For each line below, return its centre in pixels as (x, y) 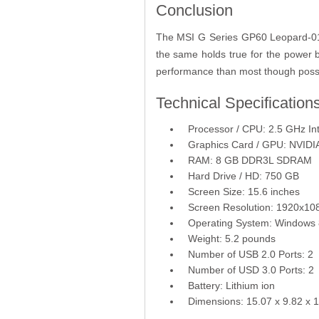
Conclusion (194, 11)
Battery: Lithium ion (231, 285)
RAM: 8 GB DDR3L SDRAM (250, 160)
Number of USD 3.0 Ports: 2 (251, 270)
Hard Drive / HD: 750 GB (243, 176)
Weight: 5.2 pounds (231, 238)
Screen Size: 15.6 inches (244, 191)
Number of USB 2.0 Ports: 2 (250, 254)
